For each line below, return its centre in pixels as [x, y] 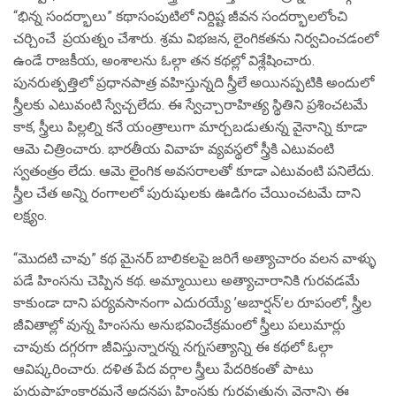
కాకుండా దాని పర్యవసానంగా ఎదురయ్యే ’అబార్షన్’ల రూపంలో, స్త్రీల [192, 303]
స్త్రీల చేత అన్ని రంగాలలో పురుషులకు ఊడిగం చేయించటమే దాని [187, 193]
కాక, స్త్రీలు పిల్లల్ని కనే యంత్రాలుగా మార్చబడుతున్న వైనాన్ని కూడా [190, 127]
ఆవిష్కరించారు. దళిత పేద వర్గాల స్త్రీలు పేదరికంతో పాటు [164, 369]
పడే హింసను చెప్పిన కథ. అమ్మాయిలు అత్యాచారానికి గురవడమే [187, 281]
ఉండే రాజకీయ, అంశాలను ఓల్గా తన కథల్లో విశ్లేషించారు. [164, 61]
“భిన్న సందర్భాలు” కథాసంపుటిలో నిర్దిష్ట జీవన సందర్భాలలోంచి [180, 16]
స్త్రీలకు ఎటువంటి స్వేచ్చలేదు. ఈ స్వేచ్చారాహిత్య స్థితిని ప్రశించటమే [190, 105]
